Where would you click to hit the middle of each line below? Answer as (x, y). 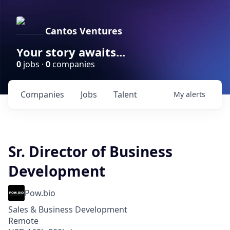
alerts (196, 94)
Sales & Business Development (68, 209)
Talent (125, 94)
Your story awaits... (71, 52)
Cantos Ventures (84, 31)
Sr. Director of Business (90, 151)
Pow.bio (40, 193)
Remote (23, 221)
